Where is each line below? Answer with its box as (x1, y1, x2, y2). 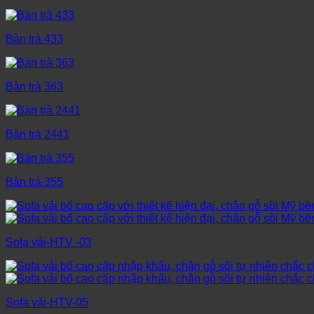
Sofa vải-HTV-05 (6, 296, 88, 309)
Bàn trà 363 (6, 81, 63, 93)
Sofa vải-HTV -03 (6, 236, 92, 249)
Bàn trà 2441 (6, 128, 69, 141)
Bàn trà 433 (6, 33, 63, 46)
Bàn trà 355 (6, 176, 63, 189)
